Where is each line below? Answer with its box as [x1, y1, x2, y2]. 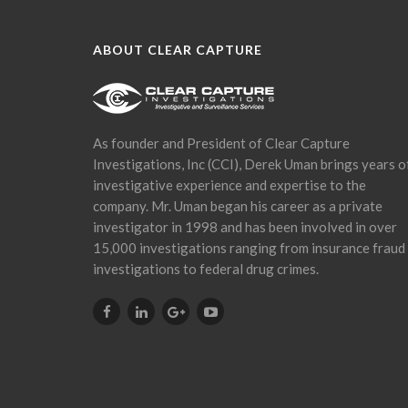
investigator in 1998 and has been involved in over [93, 219, 397, 235]
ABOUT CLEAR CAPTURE [93, 42, 262, 57]
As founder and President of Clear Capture [93, 135, 350, 151]
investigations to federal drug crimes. [93, 260, 319, 277]
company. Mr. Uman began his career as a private [93, 198, 382, 214]
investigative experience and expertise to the [93, 177, 366, 193]
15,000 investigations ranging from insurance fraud [93, 240, 405, 256]
